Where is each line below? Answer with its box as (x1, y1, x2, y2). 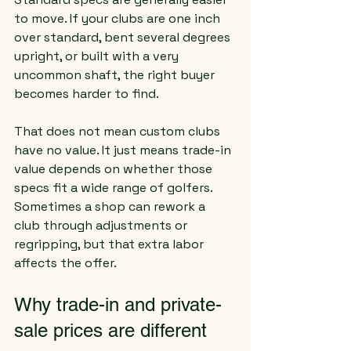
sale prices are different (14, 320, 207, 341)
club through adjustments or (14, 217, 190, 233)
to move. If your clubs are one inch (14, 10, 223, 27)
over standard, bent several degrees (14, 29, 233, 45)
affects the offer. (14, 255, 117, 271)
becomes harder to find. (14, 85, 159, 102)
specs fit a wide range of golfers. (14, 179, 215, 196)
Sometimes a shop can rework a (14, 198, 208, 215)
